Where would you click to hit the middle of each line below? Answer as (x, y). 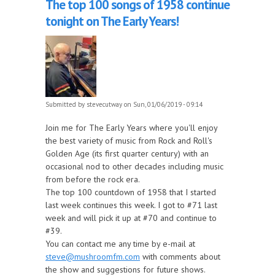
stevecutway (104, 104)
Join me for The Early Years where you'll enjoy (131, 127)
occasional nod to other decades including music (134, 166)
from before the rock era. (93, 179)
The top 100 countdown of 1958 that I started (131, 192)
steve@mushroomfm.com (93, 256)
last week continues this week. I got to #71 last (131, 205)
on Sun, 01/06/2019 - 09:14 (162, 104)
